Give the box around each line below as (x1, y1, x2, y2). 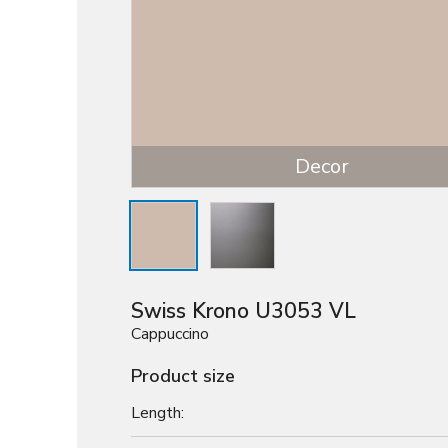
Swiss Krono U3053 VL (131, 297, 356, 326)
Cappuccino (131, 323, 209, 346)
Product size (131, 364, 235, 389)
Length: (131, 401, 184, 424)
